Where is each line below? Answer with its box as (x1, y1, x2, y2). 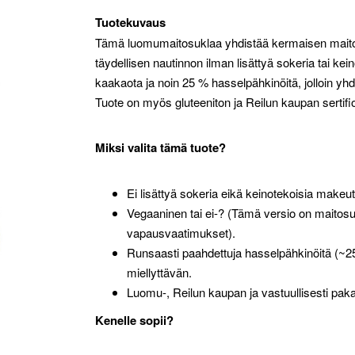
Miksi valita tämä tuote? (95, 139, 226, 156)
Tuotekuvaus (95, 13, 166, 31)
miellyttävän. (127, 264, 192, 281)
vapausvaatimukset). (127, 224, 235, 241)
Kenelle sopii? (95, 311, 174, 329)
